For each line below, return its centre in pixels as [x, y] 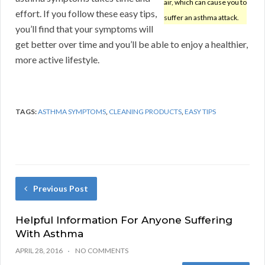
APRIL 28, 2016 [39, 251]
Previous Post [61, 189]
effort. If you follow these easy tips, [86, 14]
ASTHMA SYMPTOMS [72, 112]
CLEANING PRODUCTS [145, 112]
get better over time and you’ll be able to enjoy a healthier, [132, 44]
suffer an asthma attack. [201, 18]
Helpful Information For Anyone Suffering [124, 220]
